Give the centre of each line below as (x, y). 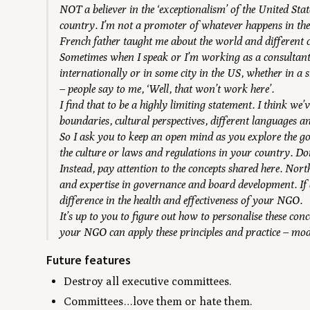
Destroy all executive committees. (148, 281)
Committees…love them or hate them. (158, 301)
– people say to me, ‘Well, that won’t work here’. (167, 89)
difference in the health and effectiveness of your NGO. (181, 201)
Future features (89, 260)
